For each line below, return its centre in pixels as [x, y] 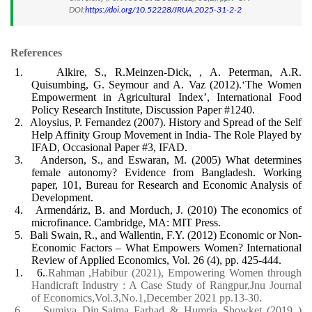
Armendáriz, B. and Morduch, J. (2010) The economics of [169, 210]
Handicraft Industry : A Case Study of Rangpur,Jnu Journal [166, 285]
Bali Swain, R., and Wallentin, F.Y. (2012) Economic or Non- [166, 235]
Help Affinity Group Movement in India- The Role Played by [166, 135]
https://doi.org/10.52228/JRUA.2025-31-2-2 [163, 9]
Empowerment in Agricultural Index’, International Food [166, 97]
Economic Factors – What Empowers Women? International [166, 248]
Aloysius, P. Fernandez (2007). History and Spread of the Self [166, 122]
